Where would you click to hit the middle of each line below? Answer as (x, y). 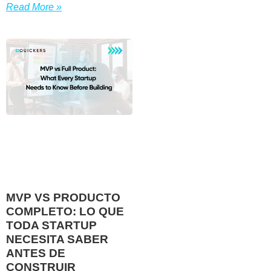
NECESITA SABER (57, 239)
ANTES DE (36, 253)
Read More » (34, 7)
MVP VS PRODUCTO (63, 197)
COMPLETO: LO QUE (65, 211)
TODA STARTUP (51, 225)
